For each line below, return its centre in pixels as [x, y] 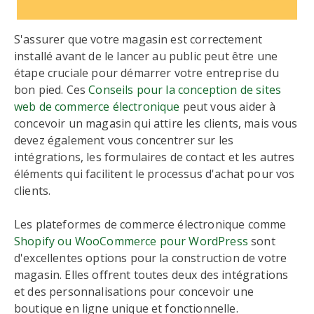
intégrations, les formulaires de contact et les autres [155, 157]
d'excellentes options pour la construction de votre [151, 258]
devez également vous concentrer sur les [124, 140]
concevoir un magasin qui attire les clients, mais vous [156, 123]
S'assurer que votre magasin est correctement [138, 39]
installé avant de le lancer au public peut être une [146, 56]
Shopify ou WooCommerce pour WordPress [131, 241]
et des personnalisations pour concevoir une [134, 292]
